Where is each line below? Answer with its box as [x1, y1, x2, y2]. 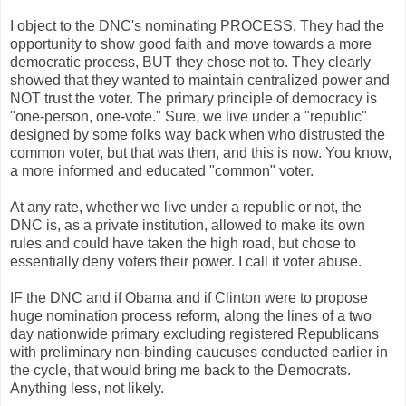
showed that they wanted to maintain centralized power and [10, 72, 390, 88]
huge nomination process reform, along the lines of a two [10, 307, 372, 324]
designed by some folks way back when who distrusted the [10, 126, 385, 142]
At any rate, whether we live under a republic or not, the [10, 198, 362, 215]
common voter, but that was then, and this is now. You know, [10, 144, 391, 160]
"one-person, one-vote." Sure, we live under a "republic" [10, 108, 367, 124]
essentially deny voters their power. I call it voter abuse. [10, 253, 362, 269]
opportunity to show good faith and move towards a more [10, 35, 372, 52]
